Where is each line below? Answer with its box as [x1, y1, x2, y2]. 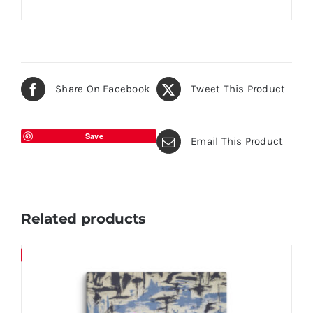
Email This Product [191, 135, 284, 148]
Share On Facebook [55, 82, 150, 96]
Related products [21, 210, 147, 227]
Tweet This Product [191, 82, 286, 96]
